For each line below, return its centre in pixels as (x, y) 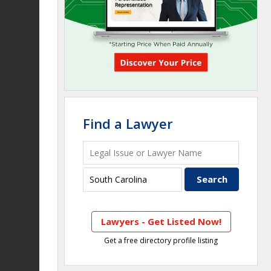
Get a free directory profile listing (161, 240)
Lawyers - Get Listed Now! (161, 221)
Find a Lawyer (128, 123)
